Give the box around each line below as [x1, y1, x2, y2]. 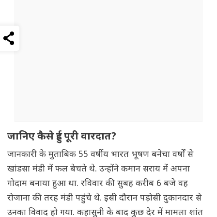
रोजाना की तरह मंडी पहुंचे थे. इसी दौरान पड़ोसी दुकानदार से [7, 193, 201, 204]
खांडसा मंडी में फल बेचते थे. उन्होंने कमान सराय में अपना [7, 164, 190, 175]
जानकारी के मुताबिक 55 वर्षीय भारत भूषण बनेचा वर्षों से [7, 149, 193, 161]
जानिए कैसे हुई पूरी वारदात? [7, 130, 116, 144]
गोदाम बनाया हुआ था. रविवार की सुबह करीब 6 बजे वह [7, 178, 188, 190]
